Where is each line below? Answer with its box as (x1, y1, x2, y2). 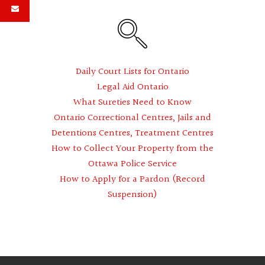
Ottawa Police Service (88, 157, 177, 172)
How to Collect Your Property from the (51, 141, 214, 157)
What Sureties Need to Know (73, 95, 192, 111)
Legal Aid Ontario (96, 80, 169, 95)
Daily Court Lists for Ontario (76, 64, 189, 80)
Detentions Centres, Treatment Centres (51, 126, 214, 141)
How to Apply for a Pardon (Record (60, 172, 205, 188)
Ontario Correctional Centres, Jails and (54, 111, 211, 126)
